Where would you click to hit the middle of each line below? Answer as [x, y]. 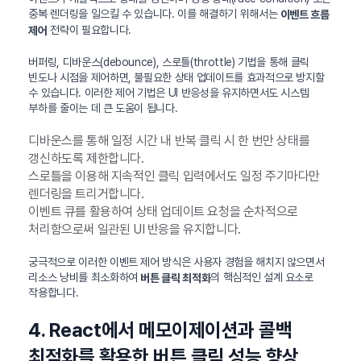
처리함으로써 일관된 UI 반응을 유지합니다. [135, 229]
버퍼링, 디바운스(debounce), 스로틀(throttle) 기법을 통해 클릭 [169, 62]
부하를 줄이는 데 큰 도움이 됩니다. [103, 108]
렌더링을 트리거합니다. [86, 193]
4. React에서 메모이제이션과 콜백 [160, 330]
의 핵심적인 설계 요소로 [262, 277]
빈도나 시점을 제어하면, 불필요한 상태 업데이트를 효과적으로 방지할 [176, 77]
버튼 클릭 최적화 [176, 278]
